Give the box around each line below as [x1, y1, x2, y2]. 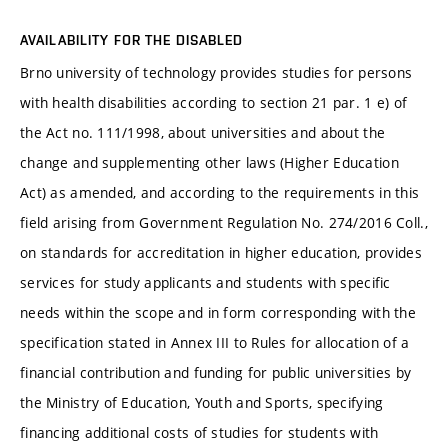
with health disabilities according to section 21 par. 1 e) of [20, 93, 408, 113]
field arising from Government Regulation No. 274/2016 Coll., [20, 213, 428, 233]
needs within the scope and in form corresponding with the [20, 303, 416, 323]
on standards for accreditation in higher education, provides [20, 243, 422, 263]
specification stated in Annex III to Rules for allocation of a [20, 333, 410, 353]
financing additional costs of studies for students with [20, 423, 379, 443]
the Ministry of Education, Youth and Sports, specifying [20, 393, 384, 413]
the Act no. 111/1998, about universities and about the [20, 123, 386, 143]
